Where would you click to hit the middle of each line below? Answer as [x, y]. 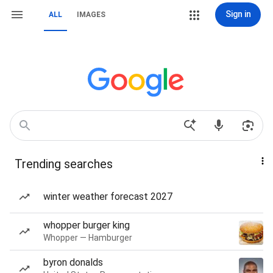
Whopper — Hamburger [88, 238]
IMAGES [91, 15]
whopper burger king [87, 225]
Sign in [238, 14]
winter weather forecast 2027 [108, 197]
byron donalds [73, 262]
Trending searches [64, 164]
